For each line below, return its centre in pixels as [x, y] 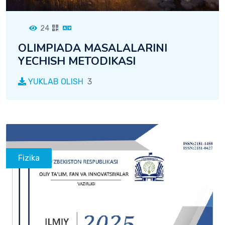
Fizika [29, 158]
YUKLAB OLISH [55, 81]
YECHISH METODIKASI [77, 61]
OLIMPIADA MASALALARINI [93, 48]
